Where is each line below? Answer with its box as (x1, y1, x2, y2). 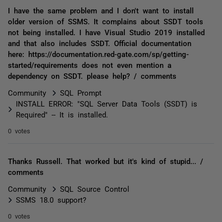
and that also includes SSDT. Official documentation (8, 39, 191, 47)
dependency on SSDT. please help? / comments (8, 72, 176, 79)
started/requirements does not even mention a (8, 61, 171, 68)
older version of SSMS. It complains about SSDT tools (8, 17, 203, 25)
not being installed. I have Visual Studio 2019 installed (8, 28, 205, 36)
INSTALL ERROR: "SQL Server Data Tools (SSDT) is (16, 100, 197, 107)
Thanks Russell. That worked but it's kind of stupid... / (8, 157, 203, 165)
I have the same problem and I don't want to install (8, 6, 194, 14)
